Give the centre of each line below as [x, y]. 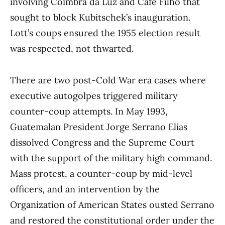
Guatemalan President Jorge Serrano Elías [99, 127]
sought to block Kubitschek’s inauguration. [100, 18]
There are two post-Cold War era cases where [108, 80]
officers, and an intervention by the [85, 189]
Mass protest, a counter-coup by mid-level [101, 174]
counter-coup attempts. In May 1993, [89, 111]
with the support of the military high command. [111, 158]
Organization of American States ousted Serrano [112, 205]
